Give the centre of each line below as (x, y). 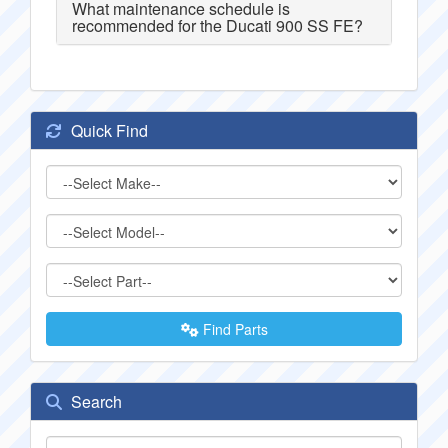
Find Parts (233, 329)
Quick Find (107, 130)
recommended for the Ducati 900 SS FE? (217, 25)
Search (94, 401)
